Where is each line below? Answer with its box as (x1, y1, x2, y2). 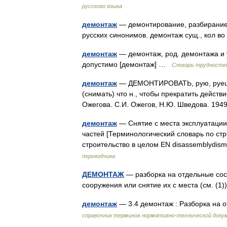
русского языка (82, 3, 122, 9)
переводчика (82, 153, 115, 159)
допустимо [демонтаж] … (82, 60, 172, 68)
